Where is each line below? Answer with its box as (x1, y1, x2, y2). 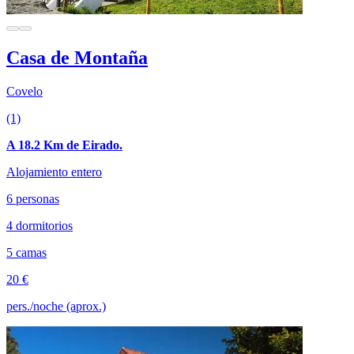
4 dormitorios (6, 218, 73, 232)
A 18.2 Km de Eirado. (6, 137, 122, 152)
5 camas (6, 245, 47, 259)
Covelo (6, 84, 43, 98)
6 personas (6, 191, 59, 205)
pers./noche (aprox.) (6, 299, 106, 313)
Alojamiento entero (6, 164, 102, 179)
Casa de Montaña (6, 47, 148, 68)
